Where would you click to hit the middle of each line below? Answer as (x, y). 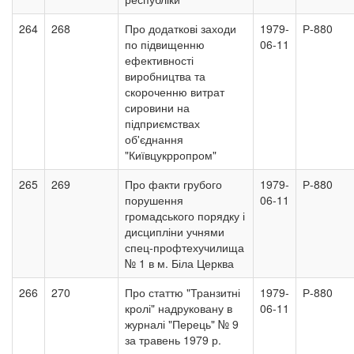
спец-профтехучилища (185, 247)
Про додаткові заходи (181, 28)
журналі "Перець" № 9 (182, 324)
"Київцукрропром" (171, 155)
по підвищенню (165, 44)
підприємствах (162, 123)
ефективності (159, 60)
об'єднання (154, 139)
